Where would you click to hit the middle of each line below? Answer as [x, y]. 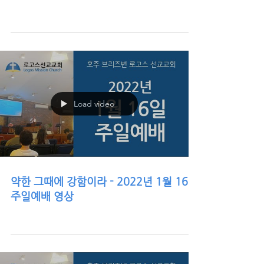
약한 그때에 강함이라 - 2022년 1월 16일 [104, 181]
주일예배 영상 [42, 196]
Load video [94, 104]
